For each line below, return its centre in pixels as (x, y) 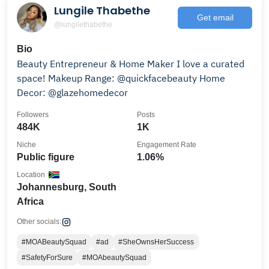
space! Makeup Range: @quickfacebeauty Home (108, 78)
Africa (30, 201)
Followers (33, 115)
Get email (215, 17)
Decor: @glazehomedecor (72, 92)
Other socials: (39, 222)
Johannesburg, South (67, 187)
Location (31, 175)
